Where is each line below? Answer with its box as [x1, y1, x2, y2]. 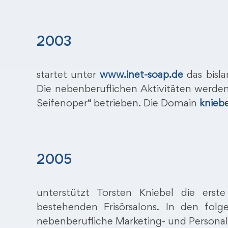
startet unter [37, 71, 100, 80]
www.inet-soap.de [99, 71, 183, 80]
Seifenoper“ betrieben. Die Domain [37, 99, 199, 109]
